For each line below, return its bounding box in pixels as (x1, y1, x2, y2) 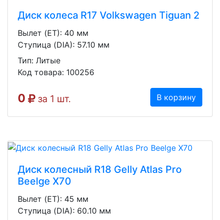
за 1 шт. (35, 93, 71, 105)
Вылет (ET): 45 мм (18, 193, 88, 204)
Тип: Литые (18, 55, 60, 66)
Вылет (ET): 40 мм (18, 28, 88, 38)
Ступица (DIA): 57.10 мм (18, 40, 110, 50)
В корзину (157, 92, 196, 103)
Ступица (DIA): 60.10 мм (18, 205, 111, 216)
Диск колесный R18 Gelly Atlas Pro (18, 163, 182, 175)
